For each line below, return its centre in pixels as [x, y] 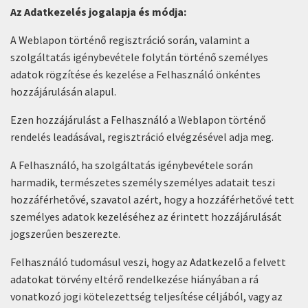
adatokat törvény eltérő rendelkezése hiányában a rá [134, 279]
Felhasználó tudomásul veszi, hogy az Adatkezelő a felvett [148, 262]
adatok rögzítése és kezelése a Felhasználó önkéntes [135, 74]
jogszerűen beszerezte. [65, 234]
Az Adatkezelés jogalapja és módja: [98, 12]
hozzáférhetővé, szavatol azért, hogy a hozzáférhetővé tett [152, 199]
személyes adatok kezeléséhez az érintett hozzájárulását [146, 217]
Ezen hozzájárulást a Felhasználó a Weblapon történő [138, 120]
